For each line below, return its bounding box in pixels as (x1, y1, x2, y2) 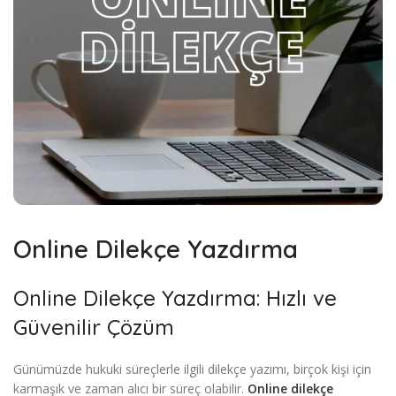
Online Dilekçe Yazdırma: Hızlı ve (13, 285, 337, 312)
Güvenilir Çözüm (13, 314, 174, 341)
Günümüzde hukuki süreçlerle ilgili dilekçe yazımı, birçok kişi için (13, 361, 371, 378)
